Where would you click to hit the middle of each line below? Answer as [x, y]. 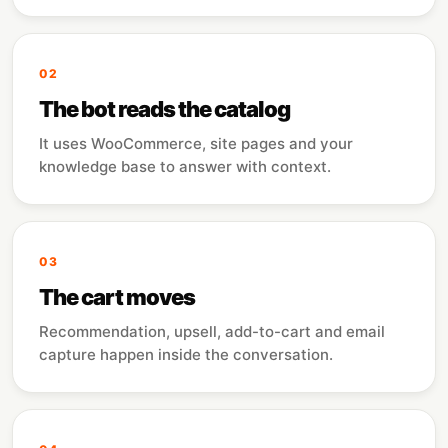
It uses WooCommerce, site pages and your [196, 143]
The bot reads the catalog [165, 109]
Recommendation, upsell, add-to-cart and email [212, 331]
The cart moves [117, 297]
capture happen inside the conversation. [186, 354]
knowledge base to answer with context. [185, 166]
